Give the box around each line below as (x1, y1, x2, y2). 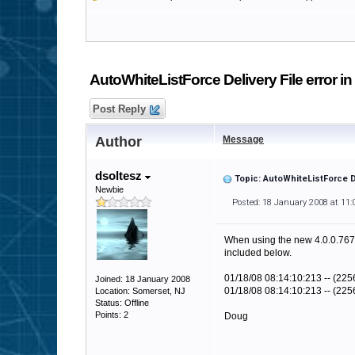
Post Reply (90, 103, 149, 115)
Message (223, 134, 264, 145)
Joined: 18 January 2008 (95, 274, 190, 284)
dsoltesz (95, 169, 145, 182)
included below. (224, 247, 292, 258)
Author (95, 134, 142, 150)
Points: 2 (95, 310, 128, 319)
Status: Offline (95, 298, 149, 307)
